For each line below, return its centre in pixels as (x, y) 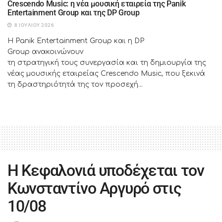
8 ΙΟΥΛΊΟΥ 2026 (33, 25)
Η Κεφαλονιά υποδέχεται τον (106, 170)
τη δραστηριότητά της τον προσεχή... (75, 84)
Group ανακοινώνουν (45, 52)
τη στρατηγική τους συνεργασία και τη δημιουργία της (107, 62)
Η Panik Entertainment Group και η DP (76, 41)
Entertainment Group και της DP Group (74, 12)
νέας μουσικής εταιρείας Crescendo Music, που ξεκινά (106, 73)
